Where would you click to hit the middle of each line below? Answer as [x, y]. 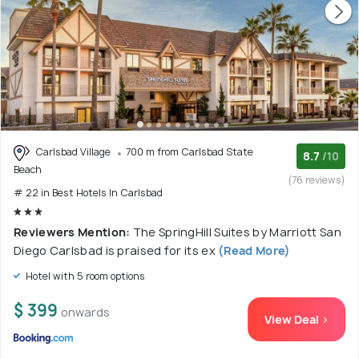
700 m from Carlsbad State [190, 152]
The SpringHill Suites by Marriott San [237, 232]
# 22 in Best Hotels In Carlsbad [88, 192]
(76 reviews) [317, 180]
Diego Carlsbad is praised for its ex [115, 250]
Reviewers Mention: [73, 232]
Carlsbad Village [73, 152]
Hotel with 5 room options [84, 276]
